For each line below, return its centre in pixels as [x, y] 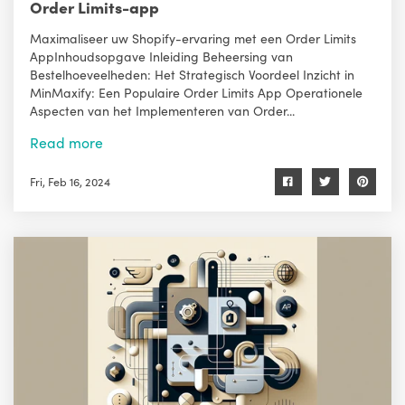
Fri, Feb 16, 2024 [70, 182]
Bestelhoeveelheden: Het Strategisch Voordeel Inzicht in [192, 74]
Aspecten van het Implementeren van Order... [162, 110]
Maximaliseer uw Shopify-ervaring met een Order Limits [193, 38]
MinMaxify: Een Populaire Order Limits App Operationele [196, 92]
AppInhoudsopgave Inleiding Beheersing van [161, 56]
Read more [66, 141]
